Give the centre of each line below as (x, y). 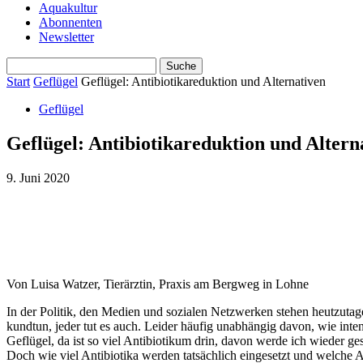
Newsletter (66, 37)
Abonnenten (70, 22)
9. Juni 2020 (38, 177)
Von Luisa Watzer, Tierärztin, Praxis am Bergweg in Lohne (158, 284)
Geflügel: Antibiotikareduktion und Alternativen (203, 81)
